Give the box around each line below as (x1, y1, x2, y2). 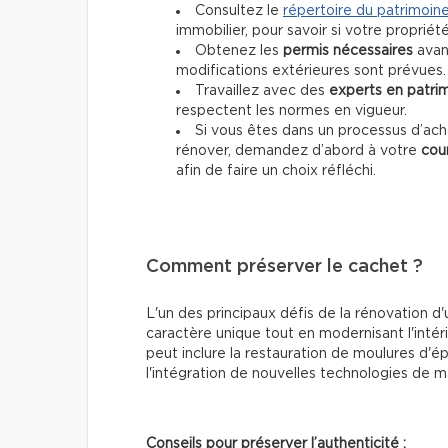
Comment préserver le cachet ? (146, 258, 423, 277)
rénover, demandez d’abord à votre (176, 144, 421, 159)
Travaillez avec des (195, 84, 329, 99)
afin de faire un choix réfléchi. (176, 164, 376, 179)
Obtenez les (195, 44, 283, 59)
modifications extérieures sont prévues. (176, 64, 446, 79)
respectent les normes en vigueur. (176, 104, 407, 119)
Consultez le (195, 4, 283, 19)
